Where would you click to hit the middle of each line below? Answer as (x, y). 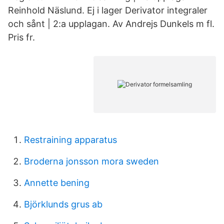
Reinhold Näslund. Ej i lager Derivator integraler (108, 10)
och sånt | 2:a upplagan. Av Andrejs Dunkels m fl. (111, 24)
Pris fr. (21, 37)
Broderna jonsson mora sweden (91, 161)
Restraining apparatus (70, 140)
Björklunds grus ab (63, 204)
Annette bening (57, 183)
